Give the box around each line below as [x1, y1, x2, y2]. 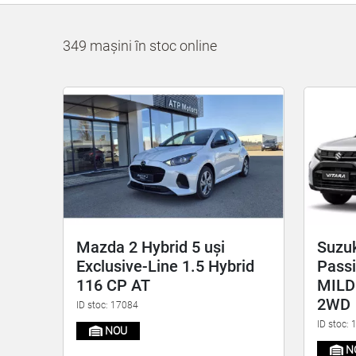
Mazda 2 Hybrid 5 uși [76, 237, 226, 257]
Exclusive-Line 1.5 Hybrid [76, 256, 255, 276]
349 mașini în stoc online [63, 37, 218, 54]
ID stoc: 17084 [76, 299, 139, 311]
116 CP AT [76, 275, 151, 295]
